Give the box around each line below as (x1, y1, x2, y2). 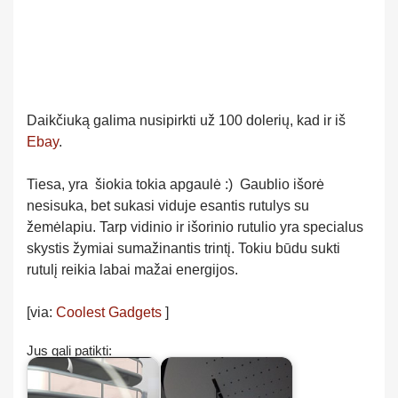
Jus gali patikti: (27, 343, 112, 358)
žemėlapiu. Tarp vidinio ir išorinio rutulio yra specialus (27, 219, 363, 235)
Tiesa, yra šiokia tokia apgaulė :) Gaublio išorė (27, 177, 324, 192)
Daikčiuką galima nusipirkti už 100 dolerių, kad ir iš (27, 113, 346, 128)
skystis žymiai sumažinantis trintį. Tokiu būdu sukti (27, 241, 340, 256)
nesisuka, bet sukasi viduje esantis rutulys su (27, 198, 309, 213)
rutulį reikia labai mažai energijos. (27, 262, 238, 277)
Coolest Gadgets (56, 305, 162, 320)
